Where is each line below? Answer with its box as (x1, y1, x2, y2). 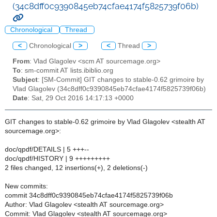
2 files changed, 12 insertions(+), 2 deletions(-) (5, 164, 148, 171)
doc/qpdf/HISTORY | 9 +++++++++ (5, 155, 110, 162)
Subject (13, 76, 38, 84)
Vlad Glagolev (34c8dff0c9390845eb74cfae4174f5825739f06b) (13, 85, 206, 93)
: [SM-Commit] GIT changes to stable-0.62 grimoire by (38, 76, 204, 84)
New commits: (5, 182, 48, 190)
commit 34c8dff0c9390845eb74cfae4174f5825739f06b (5, 191, 173, 199)
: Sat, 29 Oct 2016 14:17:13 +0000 (28, 94, 134, 102)
